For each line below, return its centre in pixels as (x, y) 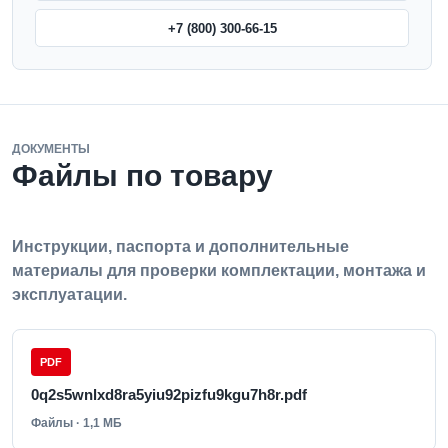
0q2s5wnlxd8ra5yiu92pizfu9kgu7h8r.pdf (169, 394)
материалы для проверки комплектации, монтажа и (219, 270)
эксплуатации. (69, 294)
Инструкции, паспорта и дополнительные (180, 246)
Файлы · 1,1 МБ (76, 423)
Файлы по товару (142, 175)
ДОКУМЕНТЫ (51, 149)
